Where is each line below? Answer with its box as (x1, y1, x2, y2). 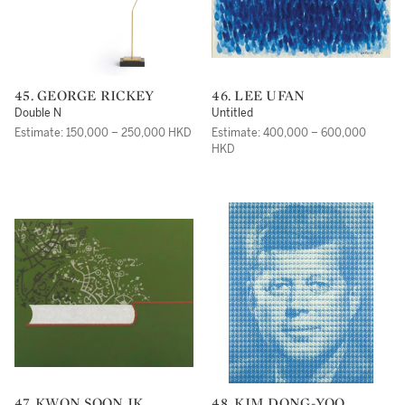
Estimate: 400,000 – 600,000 (212, 127, 367, 139)
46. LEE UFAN (220, 86, 306, 105)
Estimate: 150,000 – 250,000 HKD (14, 127, 192, 139)
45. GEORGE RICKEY (23, 86, 155, 105)
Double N (14, 107, 61, 119)
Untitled (212, 107, 254, 119)
